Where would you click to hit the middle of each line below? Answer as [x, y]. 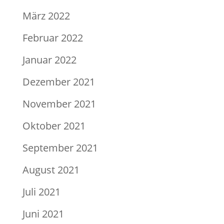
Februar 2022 [52, 38]
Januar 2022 [49, 60]
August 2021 [51, 170]
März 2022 [46, 16]
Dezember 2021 [58, 82]
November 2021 [59, 104]
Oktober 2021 [54, 126]
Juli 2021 [41, 192]
